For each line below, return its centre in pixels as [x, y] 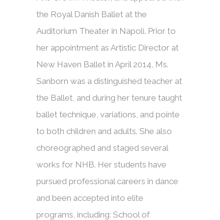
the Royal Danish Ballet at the [92, 14]
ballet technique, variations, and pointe [108, 114]
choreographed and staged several [102, 148]
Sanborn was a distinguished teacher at [109, 81]
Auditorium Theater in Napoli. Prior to [106, 31]
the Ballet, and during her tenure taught [109, 98]
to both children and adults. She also [104, 131]
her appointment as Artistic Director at [108, 48]
